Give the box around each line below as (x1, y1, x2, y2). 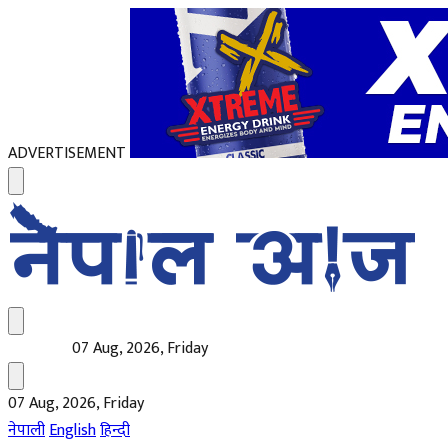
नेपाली (8, 417, 45, 444)
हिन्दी (100, 417, 130, 444)
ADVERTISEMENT (8, 140, 126, 167)
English (49, 417, 96, 444)
